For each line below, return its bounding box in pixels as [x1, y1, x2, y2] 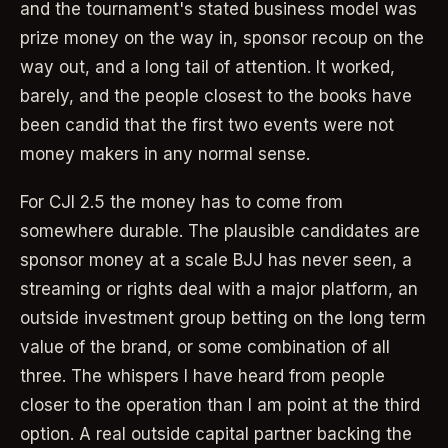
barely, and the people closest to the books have [20, 85, 412, 106]
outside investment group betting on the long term [20, 307, 426, 328]
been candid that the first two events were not [20, 114, 394, 135]
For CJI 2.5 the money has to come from [20, 191, 343, 212]
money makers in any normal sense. [20, 143, 310, 164]
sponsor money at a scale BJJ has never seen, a [20, 249, 412, 270]
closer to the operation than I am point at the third [20, 394, 420, 415]
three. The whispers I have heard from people [20, 365, 385, 386]
